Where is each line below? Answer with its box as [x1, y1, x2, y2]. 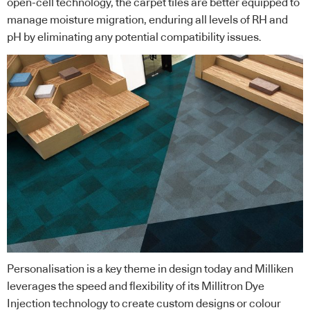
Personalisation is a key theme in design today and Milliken [7, 264, 293, 275]
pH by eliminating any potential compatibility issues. [7, 31, 262, 43]
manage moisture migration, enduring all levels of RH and [7, 14, 288, 26]
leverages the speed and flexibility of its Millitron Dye [7, 281, 264, 293]
